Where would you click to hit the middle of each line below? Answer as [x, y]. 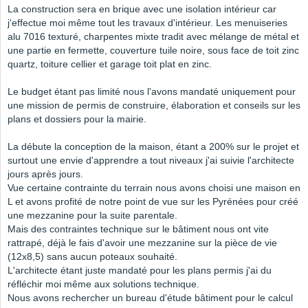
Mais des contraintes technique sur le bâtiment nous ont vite [138, 229]
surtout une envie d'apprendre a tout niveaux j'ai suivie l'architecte [151, 161]
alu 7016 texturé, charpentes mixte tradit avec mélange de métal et [153, 37]
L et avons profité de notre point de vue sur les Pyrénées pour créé [153, 202]
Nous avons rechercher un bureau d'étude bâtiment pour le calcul [150, 298]
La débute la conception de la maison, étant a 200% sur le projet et [153, 147]
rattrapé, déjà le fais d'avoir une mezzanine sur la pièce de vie [142, 243]
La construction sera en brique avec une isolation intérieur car [142, 9]
